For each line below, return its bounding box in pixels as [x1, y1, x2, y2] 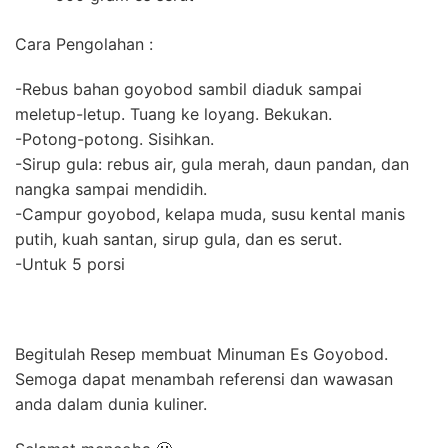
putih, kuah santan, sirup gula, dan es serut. [15, 228, 342, 249]
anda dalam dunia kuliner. [15, 393, 207, 414]
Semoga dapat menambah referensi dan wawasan [15, 368, 393, 389]
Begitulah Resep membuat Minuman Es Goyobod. [15, 343, 388, 364]
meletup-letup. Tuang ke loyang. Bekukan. [15, 103, 332, 124]
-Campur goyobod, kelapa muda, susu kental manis [15, 203, 405, 224]
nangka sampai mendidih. [15, 178, 207, 199]
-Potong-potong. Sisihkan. [15, 128, 214, 149]
